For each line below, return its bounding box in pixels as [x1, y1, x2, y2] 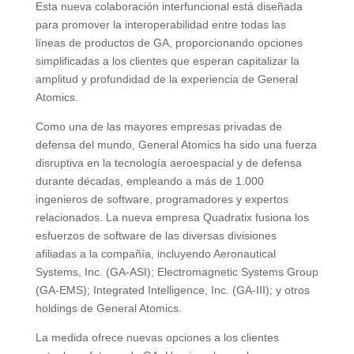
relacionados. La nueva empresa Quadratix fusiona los [35, 210, 309, 224]
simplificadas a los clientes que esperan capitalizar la [35, 54, 299, 67]
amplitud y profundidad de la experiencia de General [35, 72, 298, 85]
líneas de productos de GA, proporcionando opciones [35, 36, 303, 49]
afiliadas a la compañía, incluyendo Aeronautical [35, 247, 276, 260]
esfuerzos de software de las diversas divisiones [35, 228, 277, 242]
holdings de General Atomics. [35, 301, 182, 314]
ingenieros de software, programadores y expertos [35, 192, 288, 205]
